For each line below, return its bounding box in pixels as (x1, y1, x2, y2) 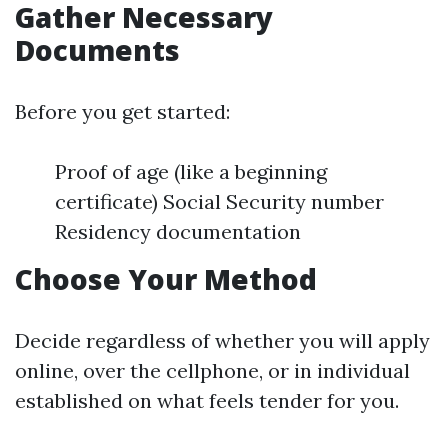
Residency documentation (55, 219, 301, 244)
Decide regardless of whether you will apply (15, 328, 430, 353)
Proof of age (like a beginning (55, 159, 327, 184)
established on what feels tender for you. (15, 388, 399, 413)
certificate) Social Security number (55, 189, 384, 214)
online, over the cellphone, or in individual (15, 358, 410, 383)
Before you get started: (15, 99, 230, 124)
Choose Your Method (15, 260, 317, 298)
